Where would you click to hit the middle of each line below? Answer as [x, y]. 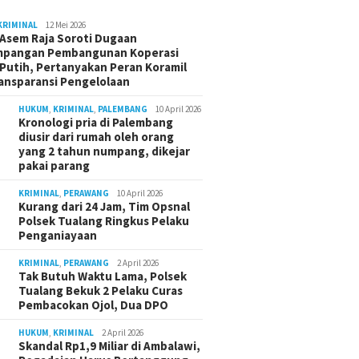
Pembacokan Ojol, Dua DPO [94, 305]
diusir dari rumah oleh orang [97, 137]
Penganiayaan [58, 236]
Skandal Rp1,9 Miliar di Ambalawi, [110, 346]
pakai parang [54, 166]
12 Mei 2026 [66, 25]
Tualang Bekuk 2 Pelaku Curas [101, 291]
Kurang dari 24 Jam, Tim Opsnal [105, 207]
